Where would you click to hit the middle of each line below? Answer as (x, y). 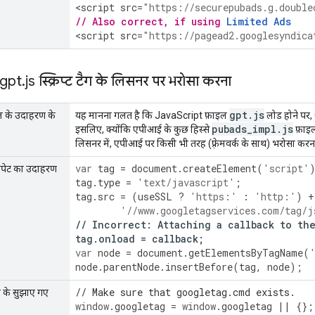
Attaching (184, 224)
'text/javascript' (186, 182)
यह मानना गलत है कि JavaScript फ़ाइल (152, 115)
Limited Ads (259, 21)
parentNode (131, 266)
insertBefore (199, 266)
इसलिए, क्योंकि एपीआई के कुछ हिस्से (143, 129)
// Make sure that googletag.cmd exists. (185, 292)
